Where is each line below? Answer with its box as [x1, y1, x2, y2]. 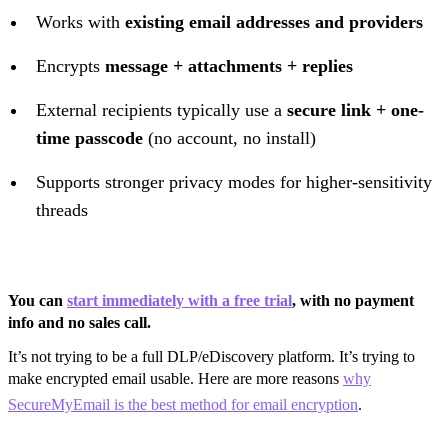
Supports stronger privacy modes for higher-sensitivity [36, 171, 432, 192]
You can [8, 291, 67, 309]
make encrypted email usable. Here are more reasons [8, 369, 343, 387]
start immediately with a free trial [67, 291, 292, 309]
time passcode [36, 127, 143, 148]
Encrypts [36, 55, 105, 76]
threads [36, 199, 88, 220]
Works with [36, 11, 125, 32]
